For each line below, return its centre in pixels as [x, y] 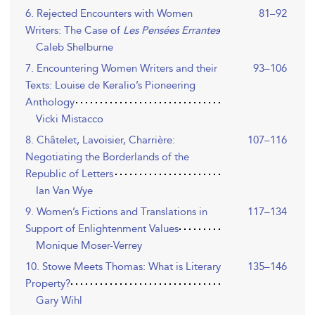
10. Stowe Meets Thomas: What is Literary [123, 266]
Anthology [50, 102]
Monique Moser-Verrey [89, 245]
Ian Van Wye [64, 191]
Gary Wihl [59, 300]
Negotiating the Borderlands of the [107, 157]
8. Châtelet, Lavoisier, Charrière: [100, 140]
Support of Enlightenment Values [102, 229]
